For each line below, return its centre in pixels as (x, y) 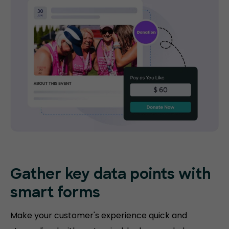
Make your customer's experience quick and (99, 216)
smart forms (55, 194)
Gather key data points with (110, 176)
